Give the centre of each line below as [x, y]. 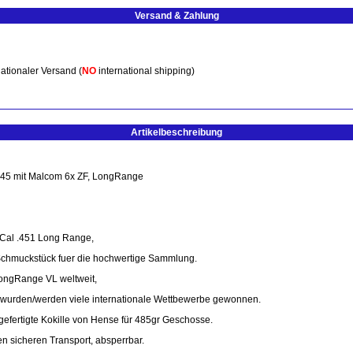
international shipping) [145, 71]
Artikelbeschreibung [176, 132]
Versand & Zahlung [176, 16]
